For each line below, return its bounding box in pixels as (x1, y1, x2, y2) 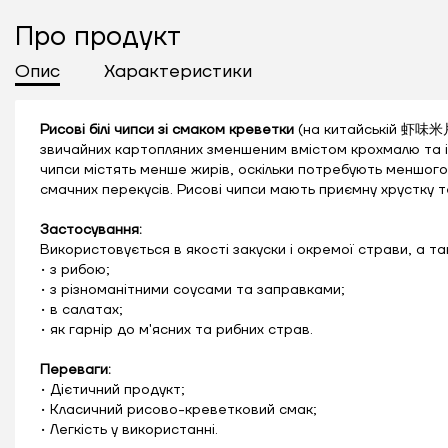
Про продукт (15, 18, 181, 54)
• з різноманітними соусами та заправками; (40, 280, 345, 299)
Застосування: (40, 220, 142, 239)
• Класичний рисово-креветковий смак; (40, 400, 317, 419)
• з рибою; (40, 260, 110, 279)
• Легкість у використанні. (40, 420, 218, 439)
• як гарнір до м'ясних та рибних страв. (40, 320, 313, 339)
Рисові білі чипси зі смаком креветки (40, 120, 298, 139)
